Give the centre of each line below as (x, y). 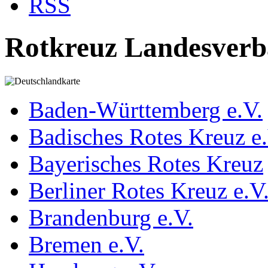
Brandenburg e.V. (111, 218)
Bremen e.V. (86, 245)
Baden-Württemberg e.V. (146, 110)
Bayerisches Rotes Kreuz (146, 164)
